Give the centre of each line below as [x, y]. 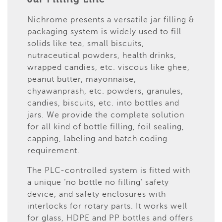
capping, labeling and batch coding [97, 139]
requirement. [54, 150]
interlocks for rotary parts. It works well [107, 206]
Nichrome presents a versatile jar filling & [111, 20]
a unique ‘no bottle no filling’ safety [98, 182]
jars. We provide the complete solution [106, 115]
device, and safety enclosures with [97, 194]
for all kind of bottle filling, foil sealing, [106, 127]
